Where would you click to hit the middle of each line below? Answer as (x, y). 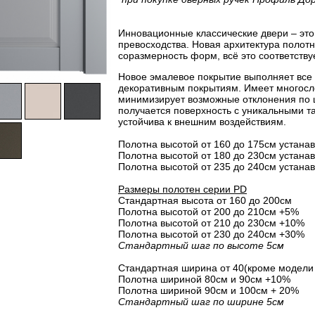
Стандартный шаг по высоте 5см (201, 245)
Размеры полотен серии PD (182, 189)
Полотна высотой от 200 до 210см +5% (208, 212)
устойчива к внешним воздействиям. (202, 122)
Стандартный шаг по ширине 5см (201, 302)
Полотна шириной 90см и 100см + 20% (208, 290)
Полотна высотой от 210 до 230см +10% (211, 223)
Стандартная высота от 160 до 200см (205, 200)
